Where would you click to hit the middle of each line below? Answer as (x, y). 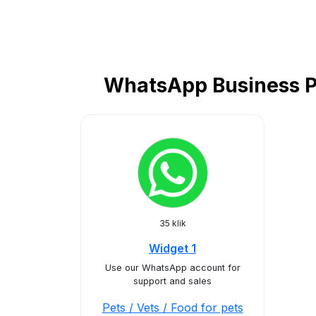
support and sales (172, 281)
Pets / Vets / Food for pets (172, 308)
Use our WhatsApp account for (172, 268)
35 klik (172, 223)
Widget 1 (172, 248)
